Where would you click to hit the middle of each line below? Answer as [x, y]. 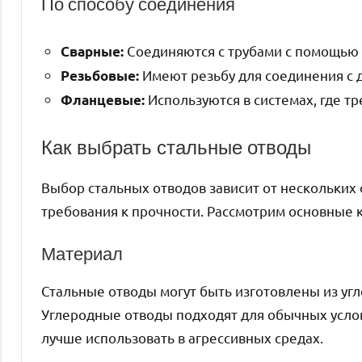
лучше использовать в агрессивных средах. [182, 338]
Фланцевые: [103, 99]
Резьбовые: [100, 75]
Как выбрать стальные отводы [176, 147]
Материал [82, 253]
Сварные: [92, 51]
